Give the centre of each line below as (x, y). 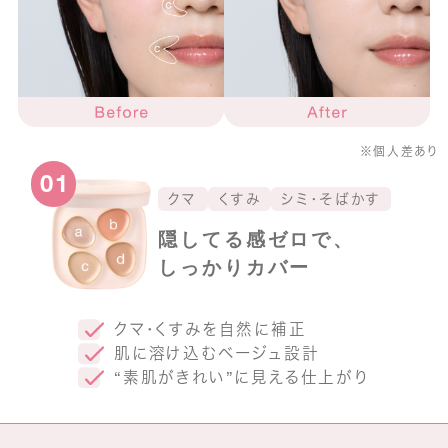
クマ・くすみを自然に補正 (210, 329)
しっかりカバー (235, 266)
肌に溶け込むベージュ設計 (216, 353)
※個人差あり (400, 151)
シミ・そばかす (331, 198)
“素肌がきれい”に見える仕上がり (241, 377)
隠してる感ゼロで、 (257, 238)
